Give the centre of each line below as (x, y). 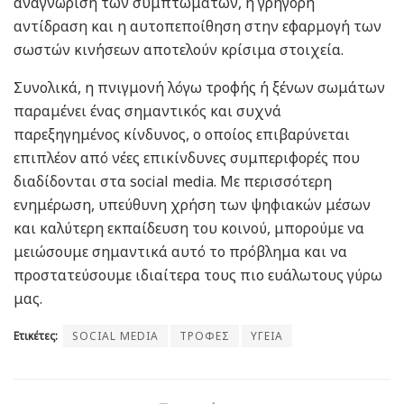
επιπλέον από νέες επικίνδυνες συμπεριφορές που (187, 158)
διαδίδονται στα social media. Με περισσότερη (173, 182)
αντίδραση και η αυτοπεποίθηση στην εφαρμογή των (197, 27)
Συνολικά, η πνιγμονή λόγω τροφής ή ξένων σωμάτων (199, 88)
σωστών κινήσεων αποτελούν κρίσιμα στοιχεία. (179, 50)
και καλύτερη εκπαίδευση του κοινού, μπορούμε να (189, 229)
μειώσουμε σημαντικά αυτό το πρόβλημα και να (180, 252)
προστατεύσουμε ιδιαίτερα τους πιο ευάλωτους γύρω (198, 275)
